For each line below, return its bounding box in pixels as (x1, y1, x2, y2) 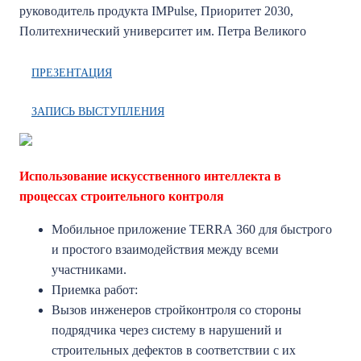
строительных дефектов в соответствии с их (52, 343, 296, 357)
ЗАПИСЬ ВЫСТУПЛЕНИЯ (31, 106, 164, 118)
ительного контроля (106, 189, 224, 203)
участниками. (52, 263, 130, 276)
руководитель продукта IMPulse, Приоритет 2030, (19, 4, 293, 18)
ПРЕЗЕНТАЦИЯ (31, 67, 112, 79)
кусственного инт (123, 169, 225, 183)
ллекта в (230, 169, 281, 183)
